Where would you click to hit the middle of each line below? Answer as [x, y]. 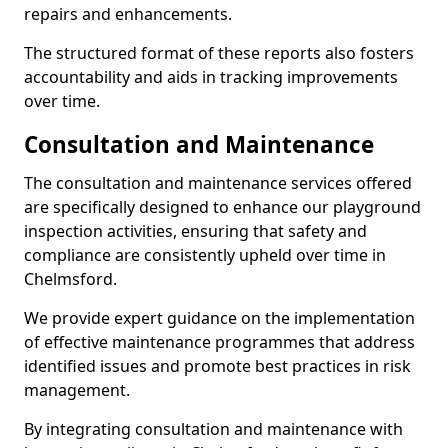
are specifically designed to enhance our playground [222, 207]
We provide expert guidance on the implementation [219, 318]
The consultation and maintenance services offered [218, 183]
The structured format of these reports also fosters [219, 53]
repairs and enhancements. [128, 14]
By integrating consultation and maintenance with [213, 429]
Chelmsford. [70, 279]
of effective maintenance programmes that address [219, 342]
